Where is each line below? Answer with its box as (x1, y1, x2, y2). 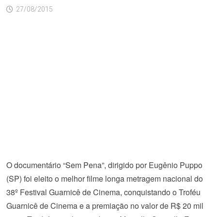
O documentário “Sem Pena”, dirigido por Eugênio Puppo (6, 159, 202, 170)
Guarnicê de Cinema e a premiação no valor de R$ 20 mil (6, 200, 203, 211)
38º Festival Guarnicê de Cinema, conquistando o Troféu (6, 186, 201, 198)
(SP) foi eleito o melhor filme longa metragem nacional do (6, 173, 203, 184)
